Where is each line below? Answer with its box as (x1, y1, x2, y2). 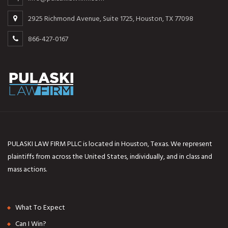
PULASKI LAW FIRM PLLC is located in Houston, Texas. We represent (8, 138, 212, 150)
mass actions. (8, 163, 47, 176)
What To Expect (15, 202, 65, 214)
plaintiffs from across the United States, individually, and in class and (8, 151, 212, 163)
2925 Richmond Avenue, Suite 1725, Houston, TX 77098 (28, 13, 193, 25)
